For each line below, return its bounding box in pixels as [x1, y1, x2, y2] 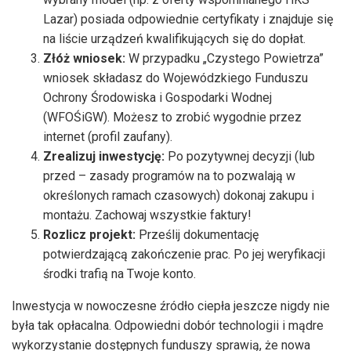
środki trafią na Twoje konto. [43, 266, 196, 281]
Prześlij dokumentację [136, 226, 259, 242]
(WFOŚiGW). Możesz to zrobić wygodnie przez [43, 109, 302, 125]
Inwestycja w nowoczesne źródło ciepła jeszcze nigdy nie [12, 298, 330, 313]
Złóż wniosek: [43, 50, 125, 66]
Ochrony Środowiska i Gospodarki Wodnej [43, 89, 272, 105]
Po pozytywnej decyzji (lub [165, 148, 315, 164]
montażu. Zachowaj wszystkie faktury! [43, 207, 251, 223]
